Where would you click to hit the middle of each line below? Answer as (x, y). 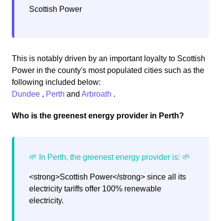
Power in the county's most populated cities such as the (108, 71)
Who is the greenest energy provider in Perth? (98, 116)
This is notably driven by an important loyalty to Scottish (109, 59)
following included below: (56, 82)
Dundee (27, 94)
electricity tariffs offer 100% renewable (95, 189)
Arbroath (97, 94)
